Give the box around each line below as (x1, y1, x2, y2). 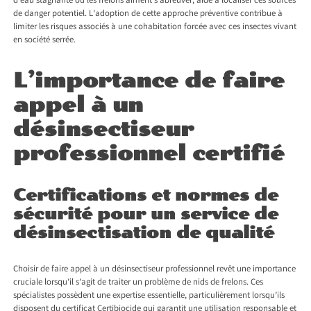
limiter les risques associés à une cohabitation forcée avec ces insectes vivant (13, 21, 297, 35)
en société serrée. (13, 34, 76, 48)
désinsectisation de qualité (13, 223, 275, 243)
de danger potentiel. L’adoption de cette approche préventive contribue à (13, 8, 283, 22)
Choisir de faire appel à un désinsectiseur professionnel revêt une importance (13, 263, 296, 277)
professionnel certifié (13, 141, 285, 166)
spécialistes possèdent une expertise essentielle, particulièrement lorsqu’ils (13, 289, 285, 303)
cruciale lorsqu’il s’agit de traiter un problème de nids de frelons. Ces (13, 276, 264, 290)
